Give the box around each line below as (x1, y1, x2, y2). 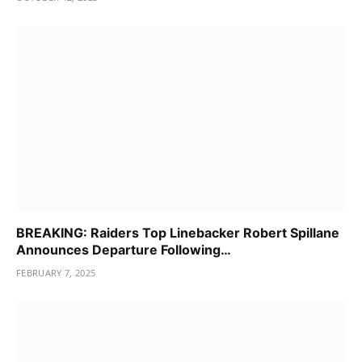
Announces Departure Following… (16, 241, 231, 258)
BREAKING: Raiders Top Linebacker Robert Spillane (16, 224, 339, 241)
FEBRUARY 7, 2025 (16, 266, 96, 279)
